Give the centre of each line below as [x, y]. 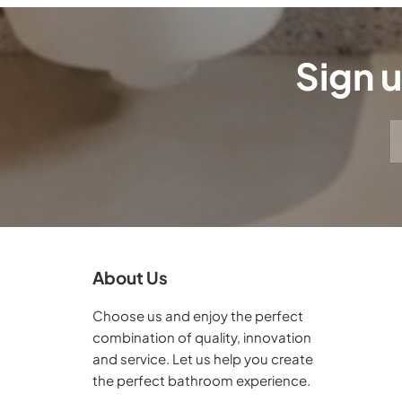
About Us [131, 278]
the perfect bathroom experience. [202, 380]
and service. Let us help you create [203, 359]
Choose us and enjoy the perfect [198, 316]
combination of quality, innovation [202, 337]
